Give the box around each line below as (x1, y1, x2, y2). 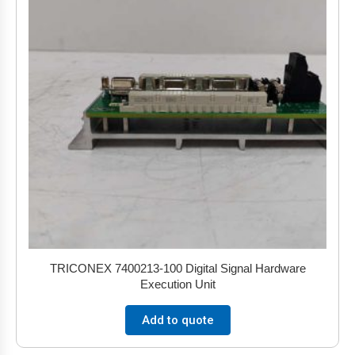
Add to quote (141, 313, 214, 327)
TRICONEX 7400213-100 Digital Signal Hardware (49, 261, 306, 275)
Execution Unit (139, 277, 216, 291)
